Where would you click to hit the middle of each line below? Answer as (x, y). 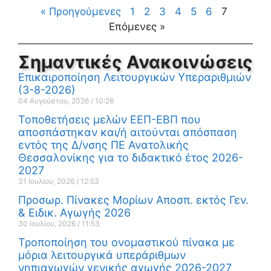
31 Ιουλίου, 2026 (47, 181)
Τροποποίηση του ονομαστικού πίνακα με (126, 243)
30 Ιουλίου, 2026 (48, 224)
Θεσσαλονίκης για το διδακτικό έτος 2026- (131, 158)
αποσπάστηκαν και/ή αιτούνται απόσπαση (128, 132)
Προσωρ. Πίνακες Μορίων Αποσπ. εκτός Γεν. (133, 200)
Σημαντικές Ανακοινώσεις (135, 62)
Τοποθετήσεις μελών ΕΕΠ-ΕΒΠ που (109, 120)
